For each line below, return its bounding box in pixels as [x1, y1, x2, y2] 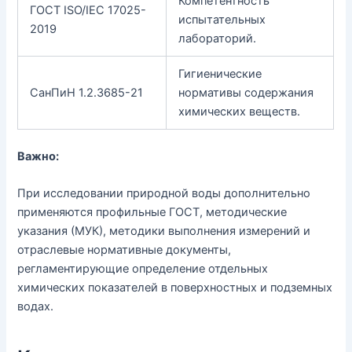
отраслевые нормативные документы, [17, 242, 232, 257]
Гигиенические [178, 66, 262, 81]
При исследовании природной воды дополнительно [17, 185, 311, 200]
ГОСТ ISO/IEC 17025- [30, 2, 147, 17]
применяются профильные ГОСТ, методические [17, 204, 288, 219]
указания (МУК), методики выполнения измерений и [17, 223, 311, 238]
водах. [17, 299, 54, 313]
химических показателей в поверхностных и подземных [17, 280, 333, 295]
